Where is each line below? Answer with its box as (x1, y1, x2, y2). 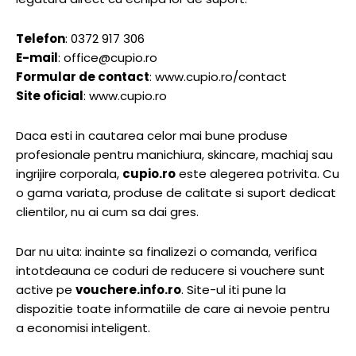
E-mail (16, 49, 58, 67)
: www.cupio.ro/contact (149, 68, 287, 86)
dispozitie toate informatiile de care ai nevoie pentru (16, 300, 330, 318)
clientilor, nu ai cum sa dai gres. (16, 203, 199, 221)
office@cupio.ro (64, 49, 157, 67)
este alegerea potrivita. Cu (176, 165, 339, 183)
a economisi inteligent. (16, 319, 150, 337)
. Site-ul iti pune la (181, 281, 286, 299)
